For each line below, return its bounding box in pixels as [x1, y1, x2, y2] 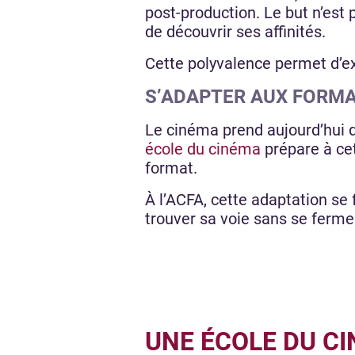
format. [145, 158, 197, 177]
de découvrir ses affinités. [145, 21, 326, 41]
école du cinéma [145, 139, 261, 158]
